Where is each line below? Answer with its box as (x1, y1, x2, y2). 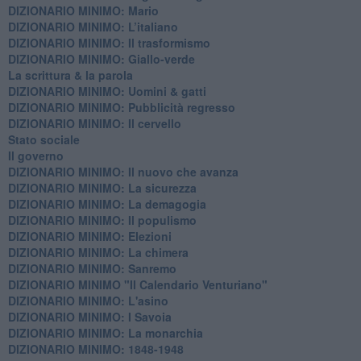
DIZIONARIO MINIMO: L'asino (7, 292, 168, 309)
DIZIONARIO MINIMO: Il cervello (7, 114, 181, 131)
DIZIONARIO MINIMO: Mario (7, 2, 159, 19)
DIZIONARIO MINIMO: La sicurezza (7, 179, 197, 196)
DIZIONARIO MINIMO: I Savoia (7, 308, 172, 325)
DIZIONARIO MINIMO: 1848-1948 (7, 340, 184, 357)
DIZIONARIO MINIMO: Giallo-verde (7, 50, 195, 67)
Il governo (7, 147, 64, 164)
